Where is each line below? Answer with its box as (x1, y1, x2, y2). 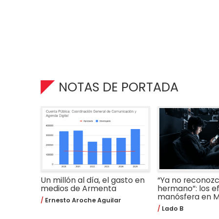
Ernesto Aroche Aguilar (44, 196, 122, 205)
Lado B (160, 204, 183, 213)
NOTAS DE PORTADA (58, 78, 178, 96)
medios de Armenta (41, 182, 117, 194)
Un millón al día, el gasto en (41, 174, 145, 186)
